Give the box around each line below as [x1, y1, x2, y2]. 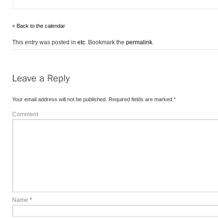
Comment [12, 111, 38, 118]
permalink [126, 39, 152, 46]
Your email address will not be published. [12, 96, 107, 102]
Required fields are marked [107, 96, 174, 102]
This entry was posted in [12, 39, 77, 46]
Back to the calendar [16, 23, 65, 29]
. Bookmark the [85, 39, 126, 46]
